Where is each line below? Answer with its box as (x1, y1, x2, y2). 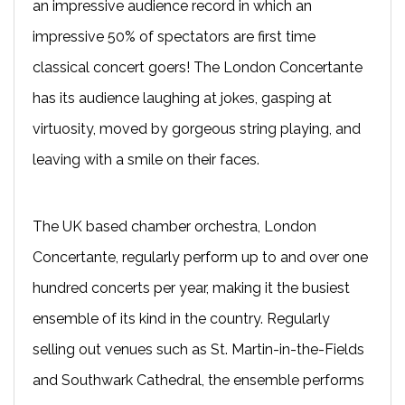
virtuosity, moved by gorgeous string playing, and (33, 119, 361, 137)
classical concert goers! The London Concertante (33, 58, 363, 76)
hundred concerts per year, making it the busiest (33, 278, 350, 297)
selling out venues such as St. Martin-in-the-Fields (33, 340, 364, 358)
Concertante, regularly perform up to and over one (33, 248, 368, 266)
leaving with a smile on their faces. (33, 150, 259, 168)
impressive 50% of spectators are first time (33, 27, 316, 45)
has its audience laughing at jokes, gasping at (33, 89, 332, 107)
